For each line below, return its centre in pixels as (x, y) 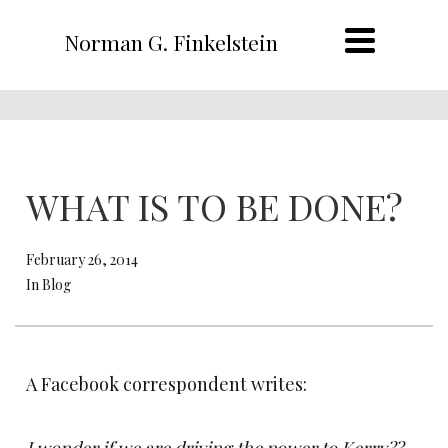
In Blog (48, 284)
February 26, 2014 (82, 259)
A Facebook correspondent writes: (166, 384)
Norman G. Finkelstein (170, 42)
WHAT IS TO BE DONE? (214, 206)
